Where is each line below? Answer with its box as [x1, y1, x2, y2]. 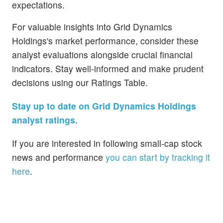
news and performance [12, 151, 106, 164]
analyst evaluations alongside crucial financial [12, 48, 193, 61]
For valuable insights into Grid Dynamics [12, 20, 172, 33]
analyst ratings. [12, 113, 78, 126]
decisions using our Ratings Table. [12, 76, 148, 89]
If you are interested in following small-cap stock [12, 137, 202, 150]
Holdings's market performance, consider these [12, 34, 199, 47]
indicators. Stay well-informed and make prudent [12, 62, 204, 75]
